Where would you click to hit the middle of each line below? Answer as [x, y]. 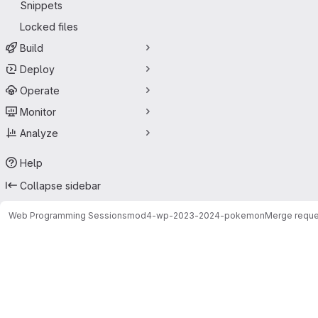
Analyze [39, 133]
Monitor [38, 111]
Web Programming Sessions [68, 215]
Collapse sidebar [60, 185]
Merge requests [114, 241]
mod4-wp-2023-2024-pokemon [196, 215]
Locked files [49, 26]
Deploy [37, 69]
